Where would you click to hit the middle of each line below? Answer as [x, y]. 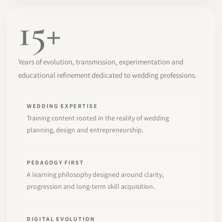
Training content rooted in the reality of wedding [98, 118]
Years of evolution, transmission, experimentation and [101, 62]
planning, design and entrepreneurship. [85, 130]
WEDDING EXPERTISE [62, 106]
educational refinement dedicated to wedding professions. [108, 75]
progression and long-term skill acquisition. [91, 186]
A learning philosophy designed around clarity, [95, 174]
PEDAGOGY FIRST [55, 162]
